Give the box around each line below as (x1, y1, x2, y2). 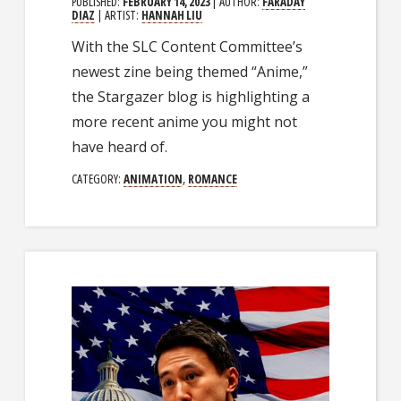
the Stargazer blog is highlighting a (72, 87, 311, 107)
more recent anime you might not (72, 112, 298, 132)
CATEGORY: (72, 170, 124, 188)
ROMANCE (188, 170, 238, 188)
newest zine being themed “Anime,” (72, 62, 309, 82)
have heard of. (72, 137, 168, 158)
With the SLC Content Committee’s (72, 37, 303, 57)
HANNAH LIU (141, 6, 203, 24)
